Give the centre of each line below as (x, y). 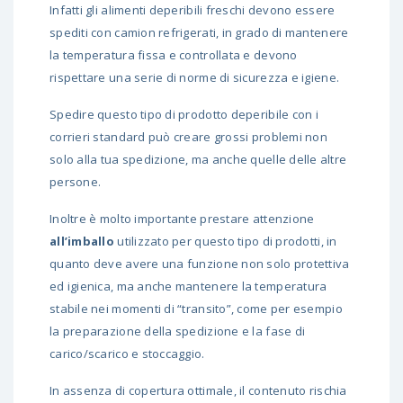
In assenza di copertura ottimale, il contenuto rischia (198, 391)
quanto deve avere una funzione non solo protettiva (200, 264)
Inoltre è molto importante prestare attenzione (182, 219)
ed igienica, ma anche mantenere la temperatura (188, 287)
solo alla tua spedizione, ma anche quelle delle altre (198, 160)
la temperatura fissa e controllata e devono (174, 55)
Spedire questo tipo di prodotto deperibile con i (184, 115)
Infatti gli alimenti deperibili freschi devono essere (193, 10)
